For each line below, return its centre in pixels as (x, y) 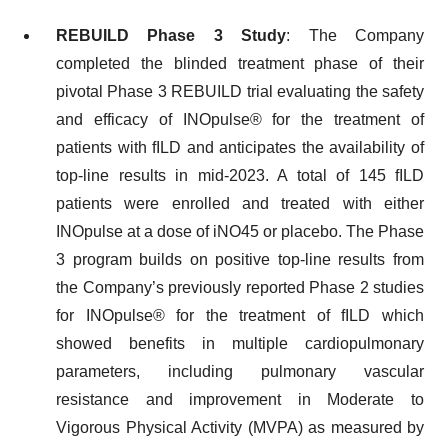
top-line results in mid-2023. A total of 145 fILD (240, 175)
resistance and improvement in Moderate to (240, 399)
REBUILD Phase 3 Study (171, 35)
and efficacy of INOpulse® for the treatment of (240, 119)
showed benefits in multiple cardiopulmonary (240, 343)
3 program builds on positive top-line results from (240, 259)
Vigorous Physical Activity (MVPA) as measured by (240, 427)
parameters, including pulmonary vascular (240, 371)
